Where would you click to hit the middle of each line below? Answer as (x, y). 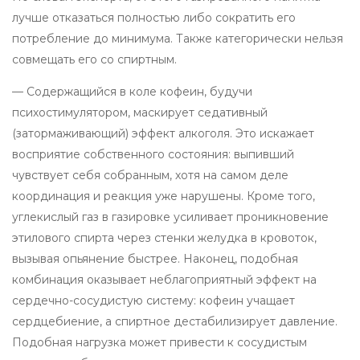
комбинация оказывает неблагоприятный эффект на (164, 279)
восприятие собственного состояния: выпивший (153, 154)
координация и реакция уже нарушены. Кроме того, (164, 196)
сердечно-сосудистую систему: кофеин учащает (153, 300)
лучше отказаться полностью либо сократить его (154, 17)
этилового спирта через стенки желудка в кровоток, (164, 237)
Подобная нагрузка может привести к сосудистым (160, 342)
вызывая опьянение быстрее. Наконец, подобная (155, 258)
